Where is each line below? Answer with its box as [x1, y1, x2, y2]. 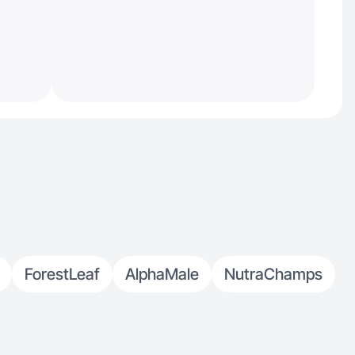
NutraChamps [224, 265, 323, 284]
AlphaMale [125, 265, 199, 284]
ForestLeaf [25, 265, 100, 284]
